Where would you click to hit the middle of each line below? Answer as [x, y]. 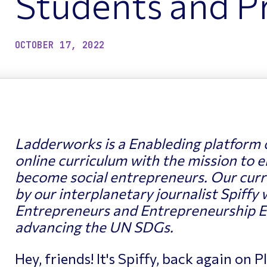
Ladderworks [58, 144]
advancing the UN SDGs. [94, 227]
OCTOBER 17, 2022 [60, 45]
